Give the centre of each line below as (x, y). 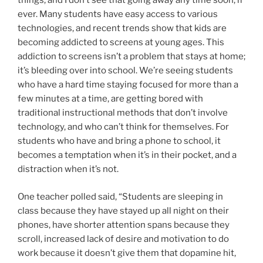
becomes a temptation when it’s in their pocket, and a (127, 155)
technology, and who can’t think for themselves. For (123, 127)
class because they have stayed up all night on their (123, 210)
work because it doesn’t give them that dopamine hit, (127, 253)
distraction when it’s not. (69, 169)
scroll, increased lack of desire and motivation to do (123, 239)
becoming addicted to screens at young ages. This (121, 43)
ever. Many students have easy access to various (118, 14)
